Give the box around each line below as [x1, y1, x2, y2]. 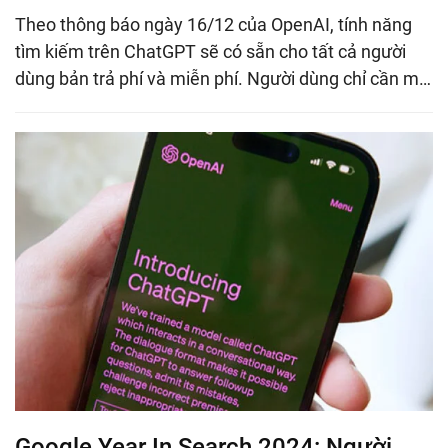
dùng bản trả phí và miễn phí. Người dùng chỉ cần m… [15, 68, 431, 90]
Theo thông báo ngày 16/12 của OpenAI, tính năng [15, 14, 412, 36]
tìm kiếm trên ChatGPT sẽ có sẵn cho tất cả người [15, 41, 406, 63]
